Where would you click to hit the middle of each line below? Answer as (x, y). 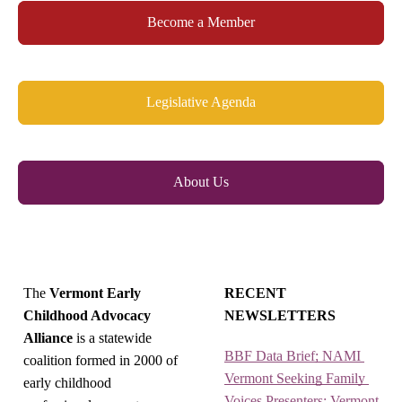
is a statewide (112, 338)
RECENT (255, 293)
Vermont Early (95, 293)
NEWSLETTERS (280, 315)
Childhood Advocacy (87, 315)
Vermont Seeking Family (295, 378)
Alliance (48, 338)
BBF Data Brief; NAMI (293, 356)
